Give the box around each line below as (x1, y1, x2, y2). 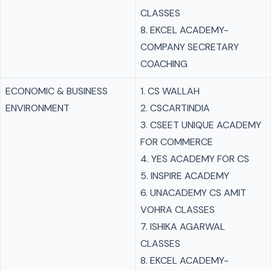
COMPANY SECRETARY (140, 41, 239, 53)
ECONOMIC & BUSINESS (5, 85, 108, 97)
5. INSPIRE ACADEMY (140, 169, 229, 182)
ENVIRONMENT (5, 102, 70, 114)
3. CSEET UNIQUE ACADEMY (140, 119, 261, 131)
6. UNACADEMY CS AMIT (140, 186, 246, 199)
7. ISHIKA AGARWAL (140, 220, 225, 233)
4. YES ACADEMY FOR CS (140, 152, 249, 165)
